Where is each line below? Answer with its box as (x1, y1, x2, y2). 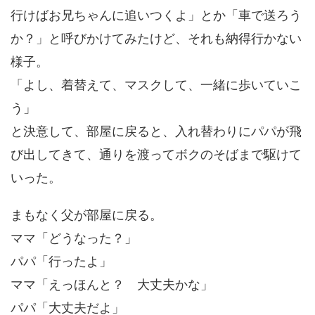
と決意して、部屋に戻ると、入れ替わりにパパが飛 (11, 123, 302, 139)
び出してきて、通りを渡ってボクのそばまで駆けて (11, 146, 302, 162)
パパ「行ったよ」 (11, 253, 112, 269)
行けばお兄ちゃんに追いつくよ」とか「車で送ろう (11, 7, 302, 22)
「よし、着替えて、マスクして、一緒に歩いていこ (11, 77, 302, 92)
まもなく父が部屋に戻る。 (11, 207, 162, 222)
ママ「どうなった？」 (11, 230, 137, 245)
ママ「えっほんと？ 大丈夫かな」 (11, 276, 213, 292)
